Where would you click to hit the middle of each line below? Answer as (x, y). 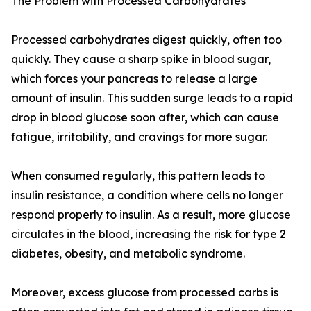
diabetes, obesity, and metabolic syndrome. (128, 254)
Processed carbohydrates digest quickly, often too (146, 40)
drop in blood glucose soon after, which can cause (145, 118)
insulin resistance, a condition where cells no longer (147, 195)
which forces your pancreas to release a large (134, 79)
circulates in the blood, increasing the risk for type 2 (149, 234)
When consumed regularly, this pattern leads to (138, 176)
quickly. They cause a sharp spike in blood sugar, (141, 59)
